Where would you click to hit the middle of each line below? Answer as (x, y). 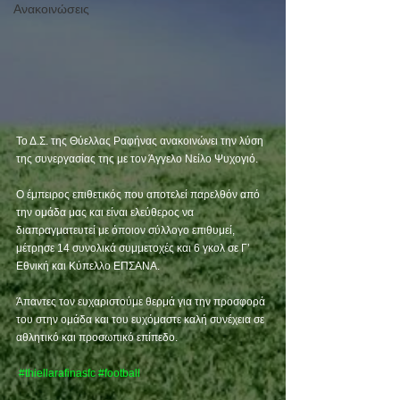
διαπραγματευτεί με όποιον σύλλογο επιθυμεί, (127, 231)
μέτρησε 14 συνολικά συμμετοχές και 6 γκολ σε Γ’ (134, 249)
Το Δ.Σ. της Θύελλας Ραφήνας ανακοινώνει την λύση (141, 142)
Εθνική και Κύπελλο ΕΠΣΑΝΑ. (89, 267)
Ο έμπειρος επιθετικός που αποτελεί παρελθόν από (139, 195)
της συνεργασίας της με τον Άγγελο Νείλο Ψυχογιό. (137, 159)
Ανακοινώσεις (51, 9)
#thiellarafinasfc (57, 374)
